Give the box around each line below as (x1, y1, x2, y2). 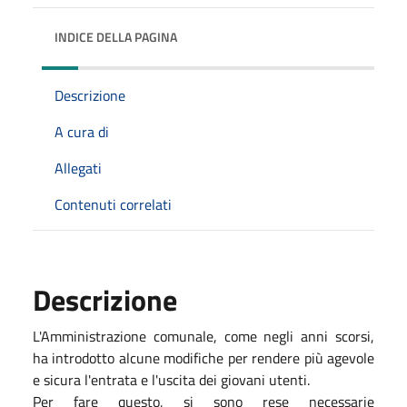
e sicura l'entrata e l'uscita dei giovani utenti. (33, 368, 310, 391)
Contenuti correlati (55, 193, 172, 215)
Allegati (55, 156, 102, 179)
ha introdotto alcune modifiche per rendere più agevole (33, 346, 374, 369)
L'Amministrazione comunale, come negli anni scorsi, (33, 324, 374, 347)
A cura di (55, 120, 109, 143)
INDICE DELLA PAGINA (55, 26, 177, 46)
